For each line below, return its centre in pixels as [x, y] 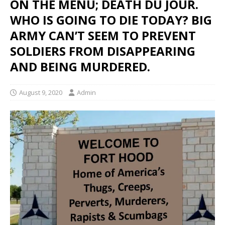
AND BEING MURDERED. [80, 66]
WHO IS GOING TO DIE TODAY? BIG [111, 20]
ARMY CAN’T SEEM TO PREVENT [103, 35]
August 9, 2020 [41, 92]
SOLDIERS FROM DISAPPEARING [103, 51]
